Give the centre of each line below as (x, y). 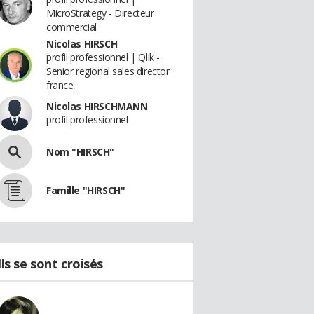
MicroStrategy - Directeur (100, 13)
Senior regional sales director (108, 71)
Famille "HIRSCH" (86, 190)
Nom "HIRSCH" (80, 152)
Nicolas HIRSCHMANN (97, 106)
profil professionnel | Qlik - (103, 57)
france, (61, 85)
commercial (71, 27)
